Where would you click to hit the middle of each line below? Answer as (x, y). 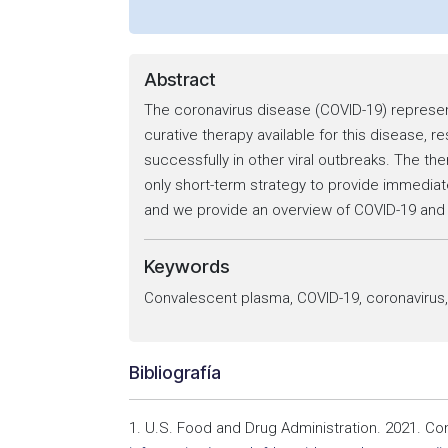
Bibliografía (175, 372)
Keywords (187, 266)
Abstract (180, 79)
